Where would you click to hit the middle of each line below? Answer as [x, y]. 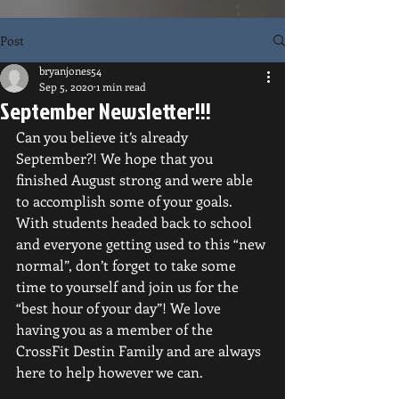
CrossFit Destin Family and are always [140, 350]
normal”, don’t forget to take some [128, 265]
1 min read [121, 86]
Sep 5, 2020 [66, 86]
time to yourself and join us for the [129, 286]
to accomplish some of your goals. [126, 201]
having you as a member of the [116, 329]
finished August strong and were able [136, 179]
